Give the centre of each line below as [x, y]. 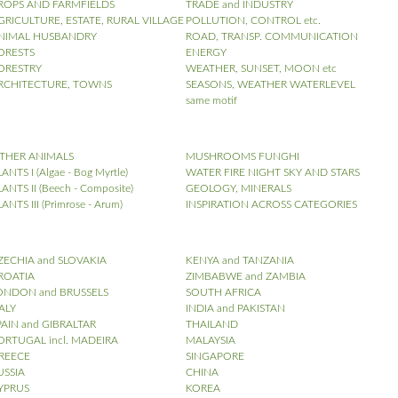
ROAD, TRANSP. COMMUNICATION [271, 36]
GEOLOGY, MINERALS [238, 188]
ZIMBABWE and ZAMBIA [245, 276]
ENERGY [206, 52]
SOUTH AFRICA [223, 292]
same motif [211, 100]
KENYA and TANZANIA [239, 260]
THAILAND [211, 324]
